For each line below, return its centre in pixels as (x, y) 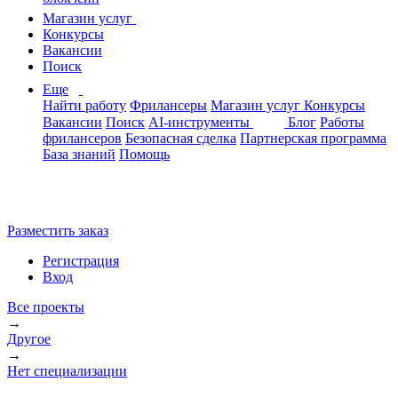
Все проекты (46, 307)
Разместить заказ (58, 231)
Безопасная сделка (181, 138)
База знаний (79, 154)
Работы (342, 122)
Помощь (144, 154)
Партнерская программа (313, 138)
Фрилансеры (168, 105)
